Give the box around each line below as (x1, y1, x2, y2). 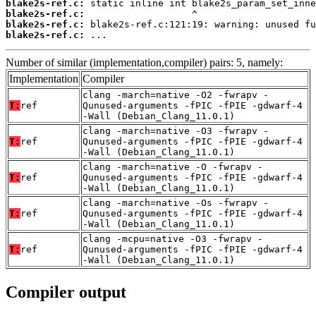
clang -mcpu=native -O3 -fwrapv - (83, 233, 263, 244)
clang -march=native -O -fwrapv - (83, 161, 263, 172)
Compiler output (6, 282, 126, 301)
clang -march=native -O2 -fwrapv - (83, 89, 269, 100)
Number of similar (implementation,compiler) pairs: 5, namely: (6, 56, 283, 68)
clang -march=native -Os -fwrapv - (83, 197, 269, 208)
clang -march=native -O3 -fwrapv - (83, 125, 269, 136)
